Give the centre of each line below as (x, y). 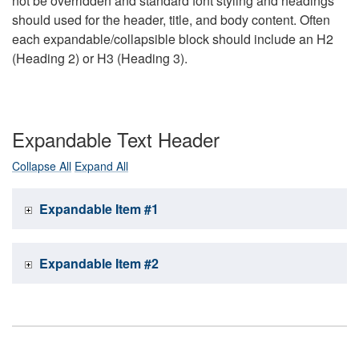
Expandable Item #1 (99, 208)
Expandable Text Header (116, 139)
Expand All (101, 166)
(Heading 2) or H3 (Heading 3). (100, 58)
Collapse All (42, 166)
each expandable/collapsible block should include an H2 (173, 39)
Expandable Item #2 (99, 264)
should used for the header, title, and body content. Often (171, 20)
